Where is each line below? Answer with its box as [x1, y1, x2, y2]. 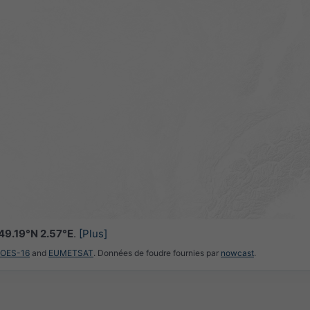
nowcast [221, 248, 254, 259]
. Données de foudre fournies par [93, 248, 221, 259]
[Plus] [78, 226, 107, 240]
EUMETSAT [48, 248, 93, 259]
